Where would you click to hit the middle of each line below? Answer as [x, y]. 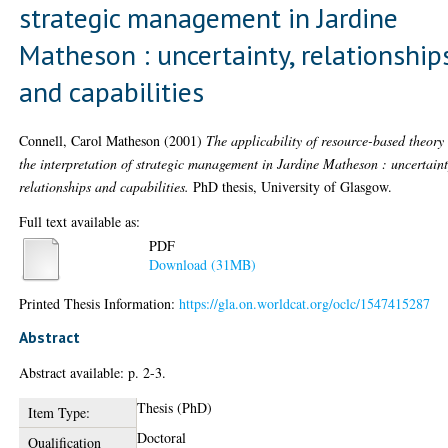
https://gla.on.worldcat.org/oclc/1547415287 [305, 303]
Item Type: [58, 412]
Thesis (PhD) [175, 407]
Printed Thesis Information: [99, 303]
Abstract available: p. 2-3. [93, 372]
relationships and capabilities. [104, 186]
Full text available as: [80, 221]
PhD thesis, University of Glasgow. [291, 186]
